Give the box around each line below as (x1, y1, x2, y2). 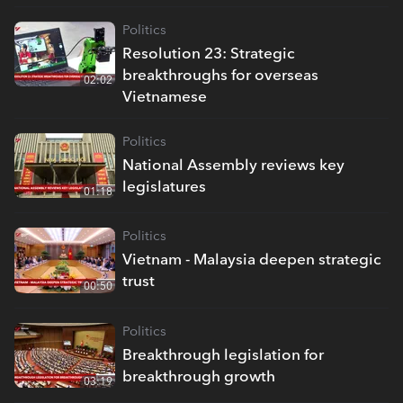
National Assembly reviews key (122, 153, 345, 177)
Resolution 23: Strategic (122, 41, 295, 66)
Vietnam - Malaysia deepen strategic (122, 247, 381, 272)
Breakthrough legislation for (122, 342, 324, 366)
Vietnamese (122, 85, 207, 109)
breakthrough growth (122, 363, 275, 388)
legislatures (122, 175, 206, 199)
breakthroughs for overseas (122, 63, 318, 87)
